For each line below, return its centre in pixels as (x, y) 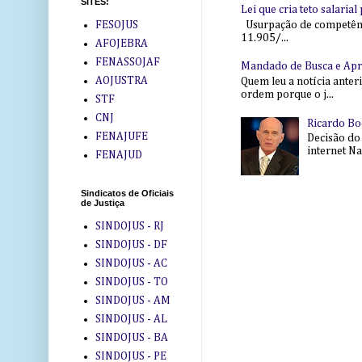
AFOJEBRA (121, 43)
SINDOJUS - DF (131, 244)
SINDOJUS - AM (133, 300)
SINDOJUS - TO (131, 282)
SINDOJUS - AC (131, 263)
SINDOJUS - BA (131, 337)
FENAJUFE (121, 136)
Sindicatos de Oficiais (127, 194)
